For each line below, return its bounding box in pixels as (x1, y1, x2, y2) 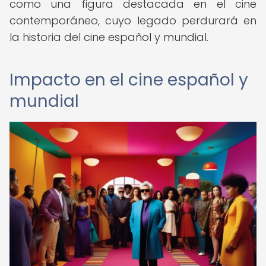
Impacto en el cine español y (9, 68, 248, 91)
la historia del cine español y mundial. (9, 30, 208, 45)
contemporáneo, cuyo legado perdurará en (9, 13, 256, 28)
